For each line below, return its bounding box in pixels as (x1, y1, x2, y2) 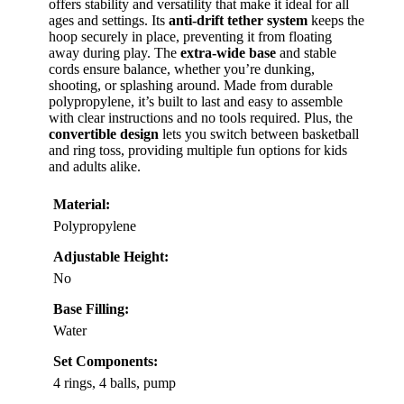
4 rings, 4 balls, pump (53, 374, 176, 390)
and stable (276, 44, 336, 60)
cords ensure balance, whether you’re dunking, (49, 60, 315, 77)
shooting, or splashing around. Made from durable (49, 77, 333, 93)
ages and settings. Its (49, 12, 169, 28)
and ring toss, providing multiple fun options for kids (49, 142, 347, 158)
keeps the (308, 12, 364, 28)
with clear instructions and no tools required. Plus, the (49, 109, 353, 125)
